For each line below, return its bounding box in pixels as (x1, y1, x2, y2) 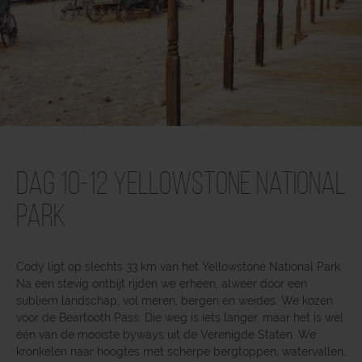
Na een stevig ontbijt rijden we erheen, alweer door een (16, 276, 307, 290)
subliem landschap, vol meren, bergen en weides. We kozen (16, 293, 333, 307)
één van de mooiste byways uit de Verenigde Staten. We (16, 327, 316, 341)
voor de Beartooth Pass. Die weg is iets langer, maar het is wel (16, 310, 343, 324)
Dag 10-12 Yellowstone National (16, 169, 346, 202)
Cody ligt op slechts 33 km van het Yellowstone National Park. (16, 259, 343, 273)
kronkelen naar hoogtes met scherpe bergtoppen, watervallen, (16, 344, 346, 358)
